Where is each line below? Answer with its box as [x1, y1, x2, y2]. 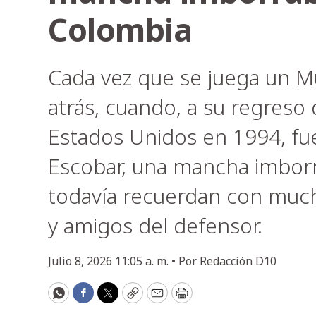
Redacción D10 [200, 253, 276, 269]
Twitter [107, 290, 153, 308]
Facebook [82, 290, 141, 308]
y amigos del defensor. [48, 211, 262, 240]
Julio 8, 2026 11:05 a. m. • [48, 253, 178, 269]
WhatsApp [57, 290, 122, 308]
